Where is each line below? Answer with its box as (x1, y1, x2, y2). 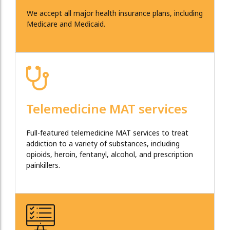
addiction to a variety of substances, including (26, 140, 180, 149)
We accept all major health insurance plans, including (27, 9, 203, 18)
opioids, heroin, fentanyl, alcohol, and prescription (26, 150, 193, 160)
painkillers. (26, 161, 60, 170)
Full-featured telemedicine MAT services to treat (26, 129, 188, 138)
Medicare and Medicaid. (27, 20, 105, 29)
